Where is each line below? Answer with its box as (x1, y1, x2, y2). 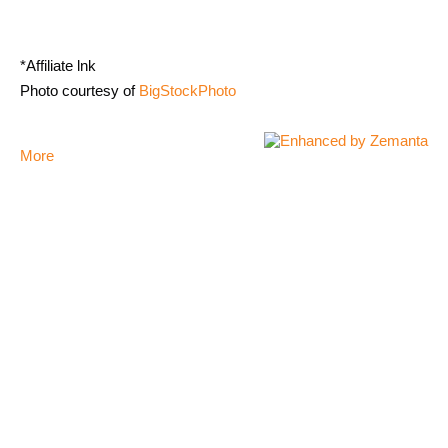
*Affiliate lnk (20, 56, 96, 74)
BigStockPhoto (139, 81, 236, 99)
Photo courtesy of (20, 81, 139, 99)
